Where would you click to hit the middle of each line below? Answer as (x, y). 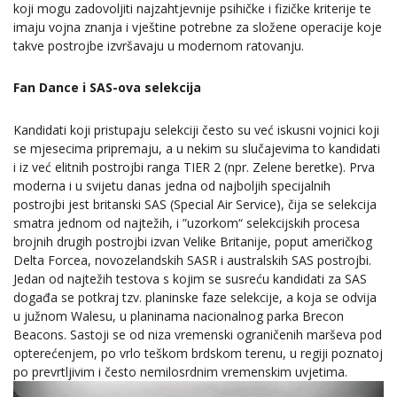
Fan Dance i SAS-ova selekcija (107, 88)
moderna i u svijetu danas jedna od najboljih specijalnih (172, 185)
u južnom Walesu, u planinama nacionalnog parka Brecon (179, 315)
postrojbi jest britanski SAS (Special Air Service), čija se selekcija (195, 204)
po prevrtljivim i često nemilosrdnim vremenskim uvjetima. (180, 371)
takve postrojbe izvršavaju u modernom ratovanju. (159, 46)
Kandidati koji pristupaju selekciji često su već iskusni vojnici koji (196, 129)
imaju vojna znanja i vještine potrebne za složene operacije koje (198, 27)
